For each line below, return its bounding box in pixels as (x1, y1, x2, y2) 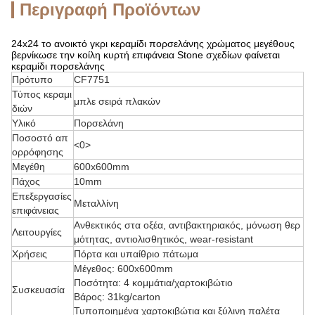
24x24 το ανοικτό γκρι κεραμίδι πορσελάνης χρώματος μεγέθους (11, 38, 295, 49)
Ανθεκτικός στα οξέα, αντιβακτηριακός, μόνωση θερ (74, 219, 300, 231)
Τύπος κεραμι (12, 89, 72, 100)
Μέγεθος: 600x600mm (74, 263, 173, 274)
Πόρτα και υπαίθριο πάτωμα (74, 248, 198, 259)
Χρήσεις (12, 248, 47, 259)
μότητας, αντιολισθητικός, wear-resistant (74, 233, 253, 245)
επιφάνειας (12, 205, 59, 216)
